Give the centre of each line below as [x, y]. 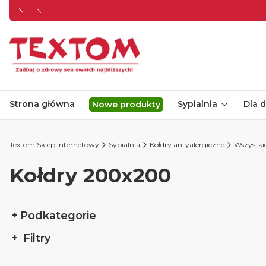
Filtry [35, 238]
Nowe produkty [126, 104]
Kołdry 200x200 [90, 175]
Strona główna [42, 104]
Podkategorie [58, 216]
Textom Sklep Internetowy [54, 145]
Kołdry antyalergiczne [187, 145]
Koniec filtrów [42, 259]
